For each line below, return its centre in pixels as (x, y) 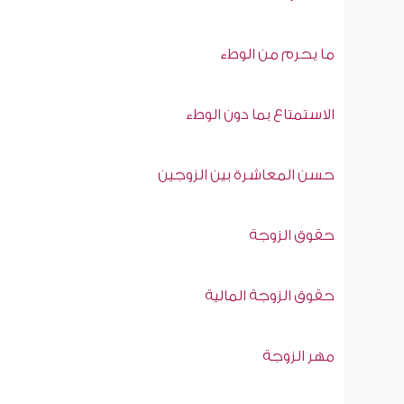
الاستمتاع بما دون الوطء (260, 116)
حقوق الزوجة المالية (269, 298)
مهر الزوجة (298, 358)
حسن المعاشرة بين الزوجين (246, 177)
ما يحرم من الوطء (277, 56)
